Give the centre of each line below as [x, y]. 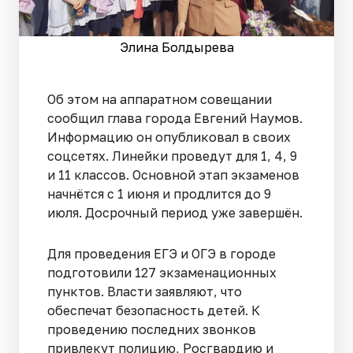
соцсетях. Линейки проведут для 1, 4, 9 [172, 156]
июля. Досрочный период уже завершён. [175, 212]
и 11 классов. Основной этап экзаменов [173, 175]
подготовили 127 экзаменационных [162, 272]
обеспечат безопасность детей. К [154, 310]
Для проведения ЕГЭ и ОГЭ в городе [162, 253]
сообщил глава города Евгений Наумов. [175, 118]
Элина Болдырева [176, 47]
